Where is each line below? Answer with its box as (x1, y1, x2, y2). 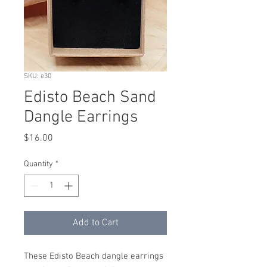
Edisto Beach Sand (24, 88, 156, 108)
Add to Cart (72, 217, 119, 229)
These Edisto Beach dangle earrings (24, 251, 163, 262)
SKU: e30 (24, 72, 51, 80)
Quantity (24, 159, 53, 169)
